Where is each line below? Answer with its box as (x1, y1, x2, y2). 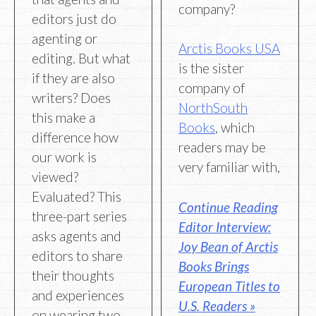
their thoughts (32, 267, 114, 284)
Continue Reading (178, 198, 279, 215)
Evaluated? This (32, 188, 121, 205)
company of (178, 80, 245, 97)
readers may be (178, 139, 267, 156)
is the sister (178, 60, 245, 77)
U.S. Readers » (178, 297, 256, 314)
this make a (32, 109, 95, 126)
